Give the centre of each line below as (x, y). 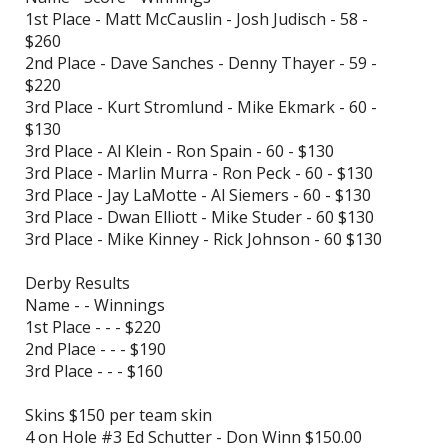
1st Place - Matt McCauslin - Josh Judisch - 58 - (196, 19)
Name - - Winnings (95, 305)
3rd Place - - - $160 (94, 371)
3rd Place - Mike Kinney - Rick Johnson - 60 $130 (203, 239)
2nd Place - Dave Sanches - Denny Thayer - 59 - (201, 63)
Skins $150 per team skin (118, 415)
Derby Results (77, 283)
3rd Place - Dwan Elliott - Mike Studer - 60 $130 (199, 217)
